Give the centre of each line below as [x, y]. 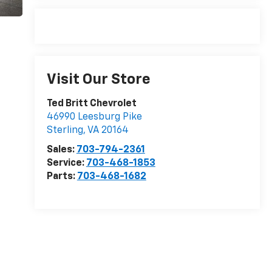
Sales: [61, 150]
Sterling [65, 130]
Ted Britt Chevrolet [91, 104]
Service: [66, 163]
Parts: [62, 176]
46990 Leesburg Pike [94, 117]
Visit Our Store [98, 79]
